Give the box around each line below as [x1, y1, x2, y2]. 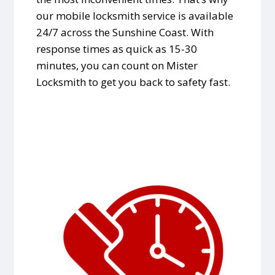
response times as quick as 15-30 [36, 42, 197, 56]
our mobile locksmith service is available [36, 9, 233, 23]
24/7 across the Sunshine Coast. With [36, 25, 214, 40]
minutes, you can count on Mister [36, 58, 198, 73]
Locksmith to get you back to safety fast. [36, 75, 230, 90]
